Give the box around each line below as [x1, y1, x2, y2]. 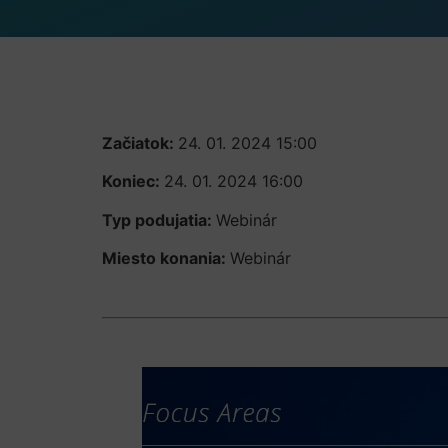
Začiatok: [102, 133, 178, 153]
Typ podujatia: [102, 209, 216, 230]
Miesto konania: [102, 248, 230, 269]
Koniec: [102, 171, 164, 192]
